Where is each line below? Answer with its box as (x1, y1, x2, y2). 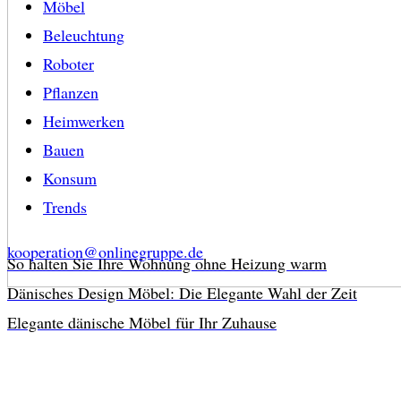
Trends (43, 196, 87, 218)
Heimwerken (43, 110, 124, 132)
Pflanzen (43, 81, 98, 104)
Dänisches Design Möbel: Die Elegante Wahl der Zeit (7, 282, 357, 304)
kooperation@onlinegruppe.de (7, 241, 203, 263)
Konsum (43, 167, 97, 190)
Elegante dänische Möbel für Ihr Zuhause (7, 311, 277, 334)
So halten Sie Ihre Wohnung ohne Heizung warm (7, 252, 327, 275)
